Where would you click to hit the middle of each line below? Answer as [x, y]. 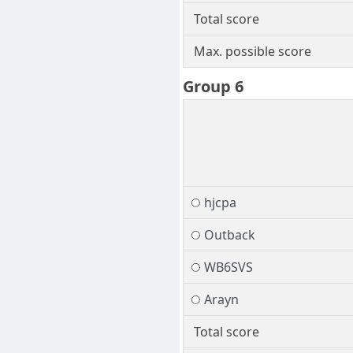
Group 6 [213, 87]
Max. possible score [252, 52]
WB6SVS [228, 268]
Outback [229, 235]
